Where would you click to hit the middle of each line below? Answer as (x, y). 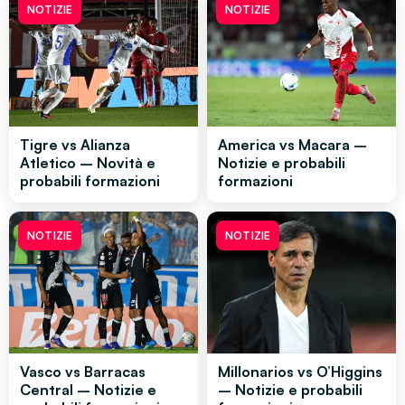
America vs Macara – (292, 145)
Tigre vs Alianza (75, 145)
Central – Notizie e (88, 390)
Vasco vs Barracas (83, 372)
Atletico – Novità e (88, 163)
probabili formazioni (90, 181)
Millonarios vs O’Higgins (300, 372)
